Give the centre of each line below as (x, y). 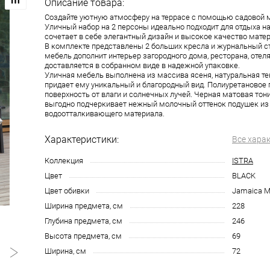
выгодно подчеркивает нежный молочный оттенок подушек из (157, 104)
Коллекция (64, 161)
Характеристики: (82, 140)
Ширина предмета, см (84, 206)
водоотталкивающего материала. (105, 114)
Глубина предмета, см (83, 221)
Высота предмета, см (83, 236)
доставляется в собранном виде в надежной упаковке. (142, 66)
